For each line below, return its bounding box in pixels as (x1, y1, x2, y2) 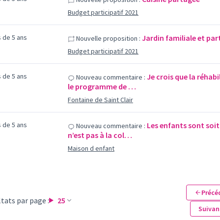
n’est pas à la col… (67, 130, 132, 140)
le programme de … (67, 82, 136, 91)
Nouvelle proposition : (74, 34, 140, 43)
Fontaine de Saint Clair (67, 95, 133, 104)
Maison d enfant (67, 144, 114, 153)
